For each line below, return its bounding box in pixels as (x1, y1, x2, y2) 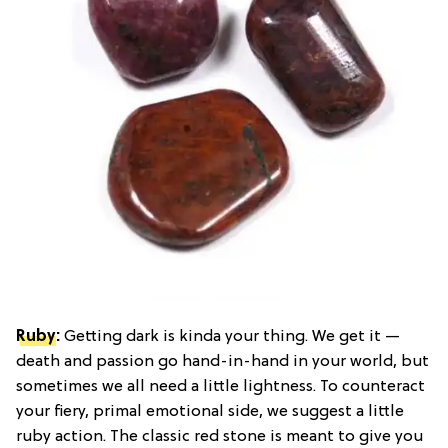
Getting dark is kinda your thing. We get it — (64, 327, 400, 346)
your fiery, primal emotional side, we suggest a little (16, 402, 404, 421)
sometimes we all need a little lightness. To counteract (16, 377, 425, 396)
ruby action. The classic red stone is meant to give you (16, 427, 423, 446)
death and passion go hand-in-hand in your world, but (16, 352, 429, 371)
